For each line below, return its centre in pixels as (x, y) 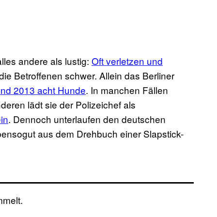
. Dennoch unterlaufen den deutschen (87, 119)
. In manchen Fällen (127, 90)
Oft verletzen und (127, 61)
